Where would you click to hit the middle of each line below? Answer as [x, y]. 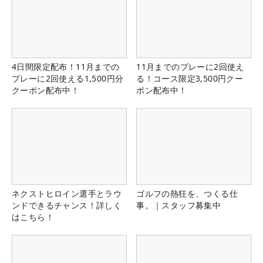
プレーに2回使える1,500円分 [68, 78]
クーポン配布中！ [46, 90]
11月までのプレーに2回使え [190, 66]
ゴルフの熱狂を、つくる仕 [187, 194]
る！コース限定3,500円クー [190, 78]
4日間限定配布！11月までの [66, 66]
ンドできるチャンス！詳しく [67, 205]
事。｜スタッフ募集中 [179, 205]
